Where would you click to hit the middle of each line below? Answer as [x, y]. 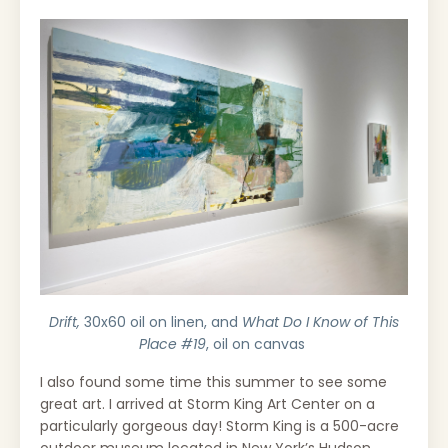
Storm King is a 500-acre [312, 425]
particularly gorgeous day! [133, 425]
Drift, [66, 321]
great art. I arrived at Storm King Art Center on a [207, 403]
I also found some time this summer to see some [213, 381]
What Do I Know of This [318, 321]
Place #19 [172, 343]
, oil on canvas [257, 343]
